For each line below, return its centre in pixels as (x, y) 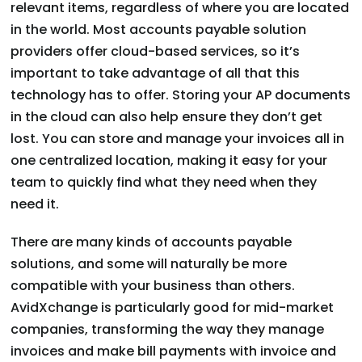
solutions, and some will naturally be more (149, 264)
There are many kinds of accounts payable (152, 242)
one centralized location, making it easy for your (169, 161)
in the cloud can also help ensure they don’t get (167, 117)
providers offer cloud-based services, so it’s (156, 52)
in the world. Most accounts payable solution (159, 30)
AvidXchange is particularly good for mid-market (173, 308)
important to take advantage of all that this (156, 74)
